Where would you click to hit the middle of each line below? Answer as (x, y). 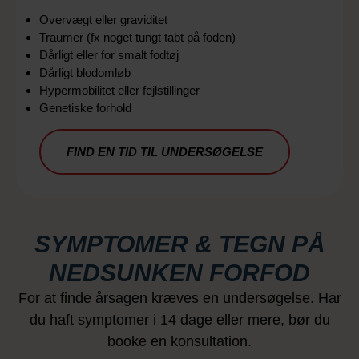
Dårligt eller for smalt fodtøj (109, 54)
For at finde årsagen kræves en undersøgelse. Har (179, 298)
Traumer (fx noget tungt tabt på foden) (137, 37)
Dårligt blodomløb (85, 72)
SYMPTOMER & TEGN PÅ (179, 244)
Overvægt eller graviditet (103, 19)
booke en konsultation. (179, 341)
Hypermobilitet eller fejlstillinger (119, 90)
